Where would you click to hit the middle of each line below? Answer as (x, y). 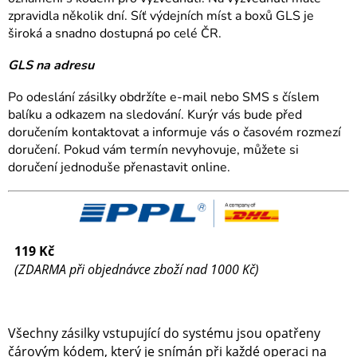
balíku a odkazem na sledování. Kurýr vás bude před (155, 115)
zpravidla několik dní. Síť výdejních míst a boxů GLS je (161, 16)
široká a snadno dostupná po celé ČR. (115, 34)
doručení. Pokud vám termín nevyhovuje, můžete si (153, 150)
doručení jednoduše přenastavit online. (119, 168)
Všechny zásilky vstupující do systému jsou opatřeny (164, 333)
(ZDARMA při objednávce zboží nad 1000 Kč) (137, 270)
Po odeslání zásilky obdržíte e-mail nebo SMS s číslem (164, 98)
